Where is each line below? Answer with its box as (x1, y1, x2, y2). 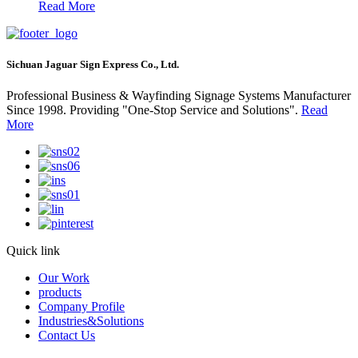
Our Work (38, 270, 89, 284)
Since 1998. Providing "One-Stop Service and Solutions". (6, 102, 301, 117)
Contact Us (38, 328, 95, 342)
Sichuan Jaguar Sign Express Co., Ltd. (6, 58, 179, 70)
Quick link (6, 243, 60, 257)
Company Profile (38, 299, 125, 313)
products (38, 284, 82, 299)
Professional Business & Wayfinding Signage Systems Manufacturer (6, 88, 351, 102)
